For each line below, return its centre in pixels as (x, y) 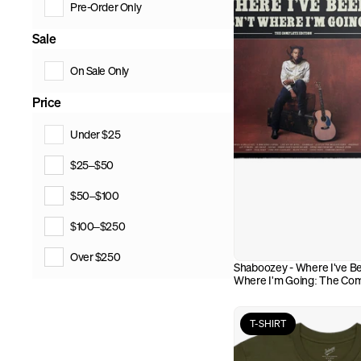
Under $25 (95, 134)
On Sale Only (100, 71)
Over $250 (95, 257)
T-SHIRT (268, 324)
